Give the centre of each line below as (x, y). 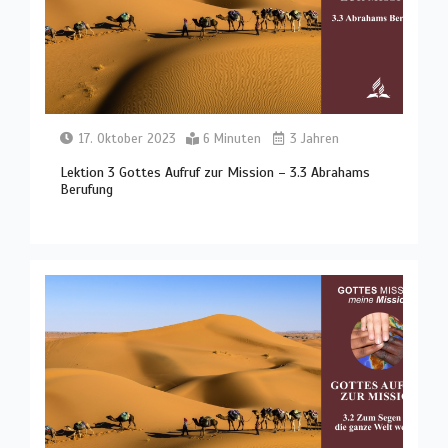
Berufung (87, 190)
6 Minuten (232, 139)
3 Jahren (313, 139)
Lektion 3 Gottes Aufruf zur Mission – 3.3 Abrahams (215, 173)
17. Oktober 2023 (128, 139)
